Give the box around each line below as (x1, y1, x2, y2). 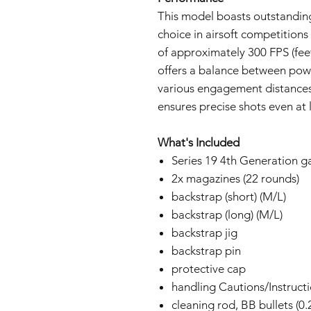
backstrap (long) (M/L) (171, 208, 283, 221)
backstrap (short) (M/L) (171, 190, 286, 203)
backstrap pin (171, 244, 241, 258)
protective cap (171, 262, 246, 276)
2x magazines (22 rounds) (171, 171, 299, 185)
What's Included (158, 135, 239, 149)
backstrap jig (171, 226, 237, 239)
